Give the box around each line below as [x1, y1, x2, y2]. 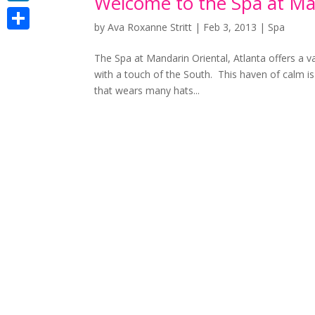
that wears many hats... [94, 84, 200, 97]
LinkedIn [7, 6, 45, 19]
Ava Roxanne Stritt [108, 20, 193, 34]
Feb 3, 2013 [203, 20, 257, 34]
